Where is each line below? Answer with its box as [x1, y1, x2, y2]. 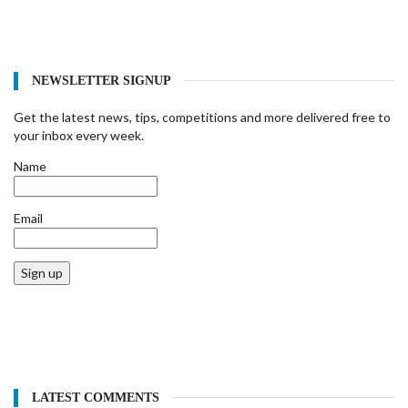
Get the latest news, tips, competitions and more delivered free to [14, 109, 391, 126]
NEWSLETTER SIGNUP [32, 74, 171, 88]
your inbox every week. [14, 127, 144, 144]
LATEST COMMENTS [32, 391, 159, 405]
